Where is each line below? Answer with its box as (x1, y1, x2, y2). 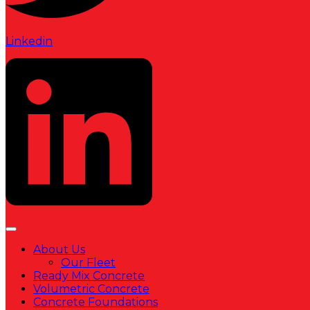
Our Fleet (61, 255, 116, 269)
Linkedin (6, 34, 53, 48)
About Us (33, 242, 85, 256)
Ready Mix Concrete (33, 268, 145, 282)
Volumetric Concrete (33, 282, 149, 295)
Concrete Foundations (33, 295, 158, 309)
